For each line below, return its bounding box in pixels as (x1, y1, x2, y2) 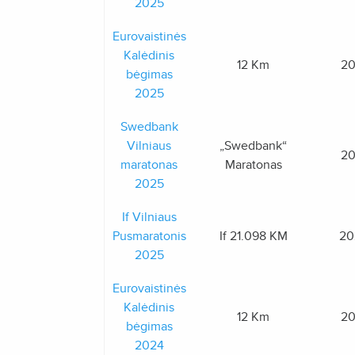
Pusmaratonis (112, 228, 186, 244)
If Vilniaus (121, 209, 177, 225)
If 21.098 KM (219, 228, 288, 244)
